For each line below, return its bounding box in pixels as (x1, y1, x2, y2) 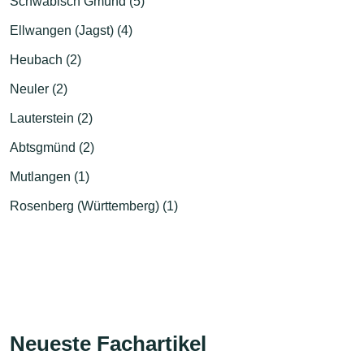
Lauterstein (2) (10, 110, 93, 125)
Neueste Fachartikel (10, 331, 206, 356)
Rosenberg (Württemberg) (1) (10, 198, 178, 213)
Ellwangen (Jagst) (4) (10, 23, 132, 37)
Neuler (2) (10, 81, 67, 96)
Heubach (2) (10, 52, 81, 67)
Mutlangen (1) (10, 169, 89, 184)
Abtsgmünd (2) (10, 140, 94, 154)
